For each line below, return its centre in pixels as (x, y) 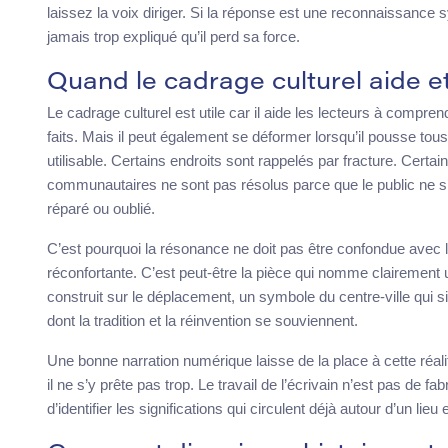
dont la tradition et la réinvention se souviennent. (202, 321)
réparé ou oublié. (101, 209)
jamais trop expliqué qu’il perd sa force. (173, 37)
